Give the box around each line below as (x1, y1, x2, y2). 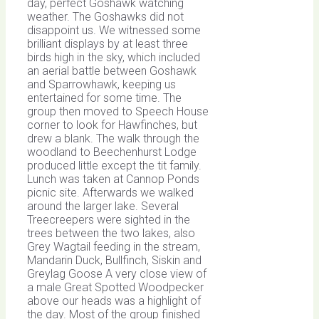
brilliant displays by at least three (27, 37, 188, 51)
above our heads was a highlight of (27, 294, 201, 308)
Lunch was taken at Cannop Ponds (27, 172, 199, 187)
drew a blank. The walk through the (27, 132, 199, 146)
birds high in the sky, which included (27, 51, 200, 65)
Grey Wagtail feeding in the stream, (27, 240, 200, 254)
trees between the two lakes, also (27, 226, 195, 241)
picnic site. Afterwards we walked (27, 186, 194, 200)
